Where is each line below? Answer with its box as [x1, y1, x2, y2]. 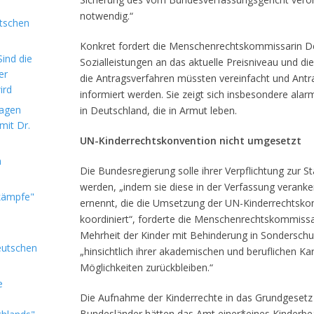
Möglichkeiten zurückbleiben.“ [80, 261, 213, 274]
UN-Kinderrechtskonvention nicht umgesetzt [80, 134, 301, 147]
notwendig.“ [80, 9, 133, 22]
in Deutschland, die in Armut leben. [80, 104, 237, 117]
